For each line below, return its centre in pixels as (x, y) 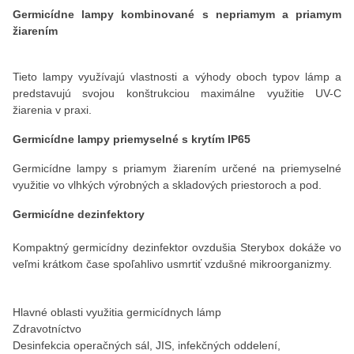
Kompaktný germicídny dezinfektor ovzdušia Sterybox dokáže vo (177, 247)
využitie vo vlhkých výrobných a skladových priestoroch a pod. (167, 185)
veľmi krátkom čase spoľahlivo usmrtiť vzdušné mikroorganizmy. (172, 264)
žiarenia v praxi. (52, 110)
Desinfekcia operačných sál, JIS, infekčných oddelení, (147, 345)
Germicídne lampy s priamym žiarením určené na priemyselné (177, 168)
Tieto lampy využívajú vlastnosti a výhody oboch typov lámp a (177, 77)
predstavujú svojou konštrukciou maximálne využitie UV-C (177, 93)
